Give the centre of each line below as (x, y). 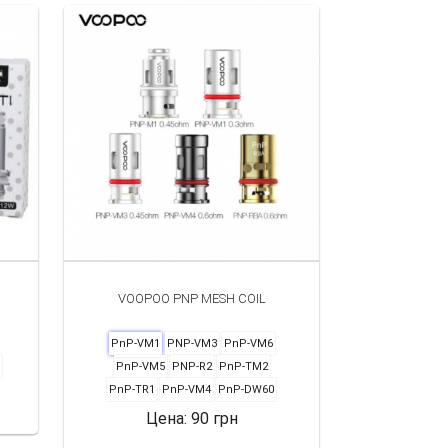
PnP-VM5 (140, 366)
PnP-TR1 (132, 389)
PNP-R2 (191, 366)
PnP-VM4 (186, 389)
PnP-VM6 (248, 343)
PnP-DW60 (246, 389)
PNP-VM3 (191, 343)
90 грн (214, 418)
